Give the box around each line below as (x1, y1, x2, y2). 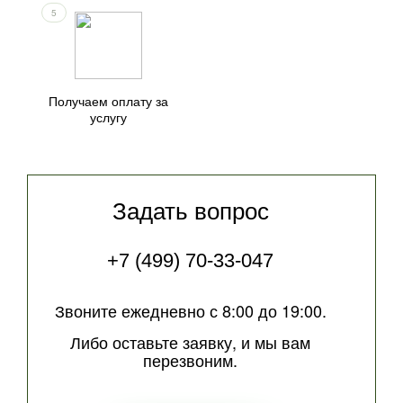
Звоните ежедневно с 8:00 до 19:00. (54, 299, 327, 322)
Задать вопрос (112, 198, 269, 225)
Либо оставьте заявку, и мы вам (70, 330, 310, 354)
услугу (90, 108, 128, 126)
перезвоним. (143, 348, 237, 372)
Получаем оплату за (49, 92, 169, 110)
